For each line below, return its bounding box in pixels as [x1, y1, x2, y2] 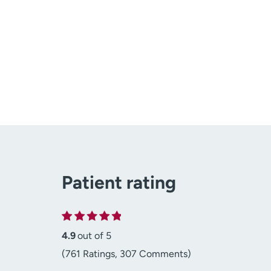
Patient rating [62, 171, 176, 194]
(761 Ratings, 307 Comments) [62, 248, 191, 260]
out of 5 [77, 230, 111, 242]
